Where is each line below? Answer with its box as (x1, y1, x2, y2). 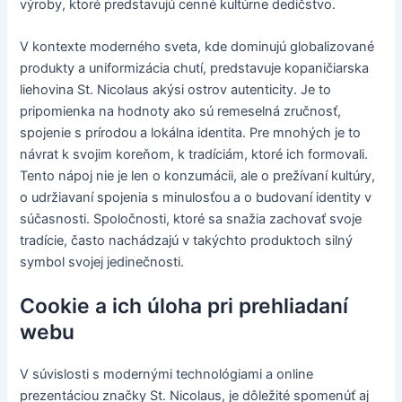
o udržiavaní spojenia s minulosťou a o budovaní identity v (20, 189, 372, 206)
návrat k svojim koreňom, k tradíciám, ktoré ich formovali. (20, 146, 369, 163)
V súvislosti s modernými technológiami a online (20, 366, 314, 383)
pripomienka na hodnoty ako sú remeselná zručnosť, (20, 103, 342, 120)
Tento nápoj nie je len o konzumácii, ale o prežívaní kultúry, (20, 168, 376, 185)
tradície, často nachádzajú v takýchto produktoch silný (20, 232, 354, 249)
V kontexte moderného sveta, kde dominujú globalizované (20, 39, 375, 56)
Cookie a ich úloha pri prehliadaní (20, 293, 349, 319)
